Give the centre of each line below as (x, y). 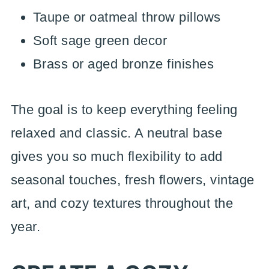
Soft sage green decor (100, 41)
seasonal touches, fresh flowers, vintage (132, 180)
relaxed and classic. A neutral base (116, 133)
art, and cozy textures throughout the (122, 203)
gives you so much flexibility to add (116, 156)
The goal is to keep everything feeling (124, 110)
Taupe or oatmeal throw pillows (127, 17)
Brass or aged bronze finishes (123, 64)
